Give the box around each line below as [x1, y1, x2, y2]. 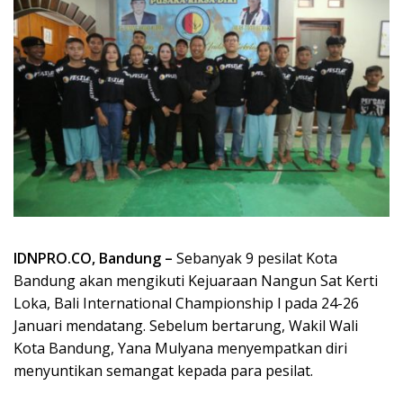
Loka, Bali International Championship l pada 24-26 [13, 292, 359, 313]
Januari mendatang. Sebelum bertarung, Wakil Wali [13, 315, 358, 336]
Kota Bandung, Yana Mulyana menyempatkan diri [13, 337, 347, 358]
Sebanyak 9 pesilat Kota [176, 247, 337, 268]
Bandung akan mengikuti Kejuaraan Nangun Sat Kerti [13, 270, 378, 291]
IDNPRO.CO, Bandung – [13, 247, 176, 268]
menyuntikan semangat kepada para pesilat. [13, 360, 313, 381]
